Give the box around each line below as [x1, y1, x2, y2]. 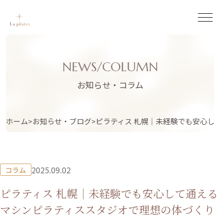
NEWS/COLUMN [62, 59, 158, 75]
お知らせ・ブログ [32, 115, 91, 126]
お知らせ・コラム [77, 79, 143, 91]
